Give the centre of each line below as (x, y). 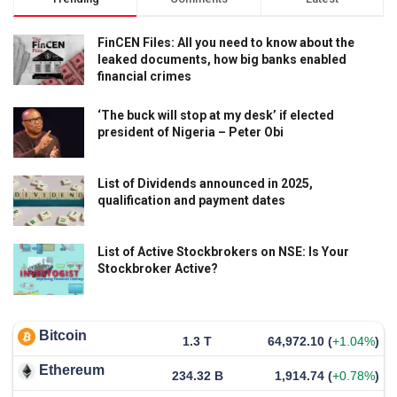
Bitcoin (63, 335)
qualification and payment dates (191, 201)
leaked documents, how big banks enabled (222, 59)
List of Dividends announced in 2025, (205, 184)
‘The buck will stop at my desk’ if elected (216, 115)
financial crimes (144, 76)
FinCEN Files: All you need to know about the (226, 42)
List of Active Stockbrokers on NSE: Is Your (223, 252)
